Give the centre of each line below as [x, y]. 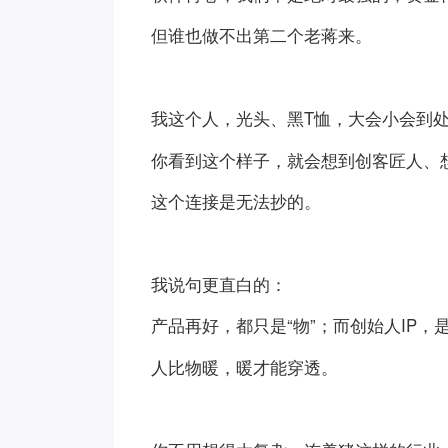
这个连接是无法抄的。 [236, 201]
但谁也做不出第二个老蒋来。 [262, 35]
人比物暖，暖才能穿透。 [245, 367]
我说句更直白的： [219, 283]
